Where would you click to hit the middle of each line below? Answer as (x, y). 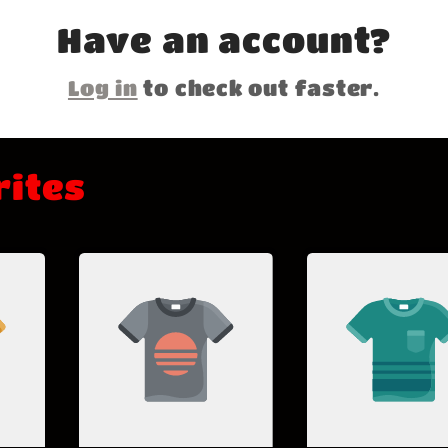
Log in (102, 87)
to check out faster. (259, 87)
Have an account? (224, 40)
